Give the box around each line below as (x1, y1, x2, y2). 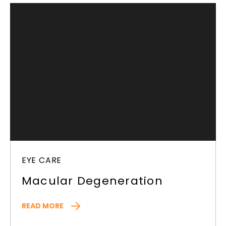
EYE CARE (21, 154, 62, 166)
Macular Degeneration (21, 173, 163, 189)
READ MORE (21, 201, 64, 211)
